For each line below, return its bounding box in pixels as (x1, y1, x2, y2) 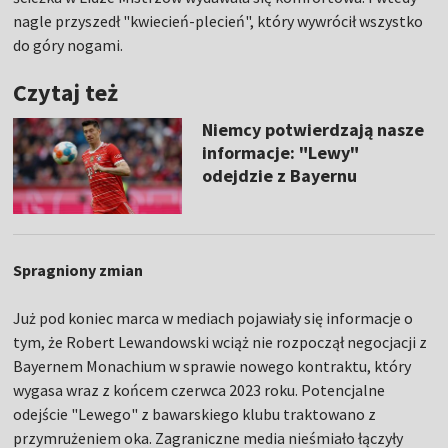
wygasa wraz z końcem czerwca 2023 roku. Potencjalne (13, 380, 386, 400)
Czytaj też (13, 77, 119, 109)
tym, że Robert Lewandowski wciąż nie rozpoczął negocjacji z (13, 332, 428, 352)
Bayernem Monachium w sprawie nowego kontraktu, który (13, 356, 412, 376)
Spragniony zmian (13, 260, 144, 280)
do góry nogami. (13, 35, 124, 56)
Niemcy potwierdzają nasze (201, 118, 424, 142)
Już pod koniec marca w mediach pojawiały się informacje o (13, 308, 414, 328)
